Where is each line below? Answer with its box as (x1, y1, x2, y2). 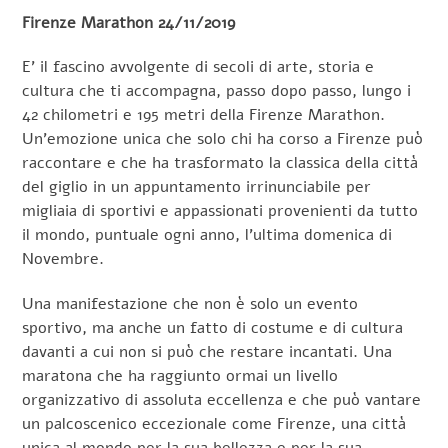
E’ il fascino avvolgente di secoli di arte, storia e (22, 56, 375, 79)
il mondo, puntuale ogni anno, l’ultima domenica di (22, 224, 393, 247)
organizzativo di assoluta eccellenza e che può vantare (22, 389, 422, 412)
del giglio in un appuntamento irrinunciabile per (22, 176, 372, 199)
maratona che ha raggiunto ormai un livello (22, 365, 339, 388)
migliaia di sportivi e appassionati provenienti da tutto (22, 200, 419, 223)
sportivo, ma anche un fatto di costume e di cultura (22, 317, 404, 340)
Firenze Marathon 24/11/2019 (22, 11, 236, 34)
